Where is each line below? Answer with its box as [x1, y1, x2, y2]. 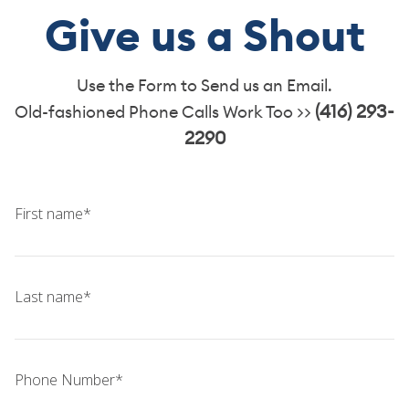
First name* [15, 204, 91, 224]
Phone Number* [15, 370, 123, 390]
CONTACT [14, 43, 85, 61]
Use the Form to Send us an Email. [77, 75, 332, 96]
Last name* [15, 287, 91, 307]
